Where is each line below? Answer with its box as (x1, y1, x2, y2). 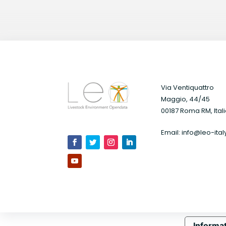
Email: (160, 127, 182, 137)
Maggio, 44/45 (160, 94, 210, 104)
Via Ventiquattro (160, 82, 214, 92)
